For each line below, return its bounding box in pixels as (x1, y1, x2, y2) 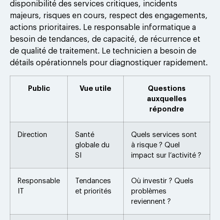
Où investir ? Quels (131, 177, 193, 185)
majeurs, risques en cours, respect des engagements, (10, 11, 208, 20)
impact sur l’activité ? (131, 152, 201, 160)
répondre (149, 106, 184, 113)
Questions (148, 85, 186, 93)
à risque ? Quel (131, 141, 180, 149)
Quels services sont (131, 131, 197, 139)
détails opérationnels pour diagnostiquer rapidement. (10, 58, 208, 67)
